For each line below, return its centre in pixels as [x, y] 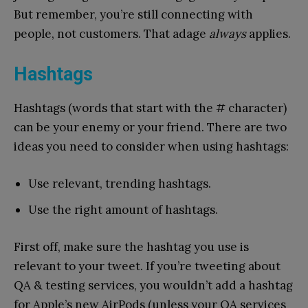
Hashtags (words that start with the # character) [150, 108]
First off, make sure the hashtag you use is [131, 246]
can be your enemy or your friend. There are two [150, 127]
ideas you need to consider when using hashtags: [151, 146]
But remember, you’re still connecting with [133, 14]
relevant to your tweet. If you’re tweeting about [147, 266]
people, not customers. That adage [111, 33]
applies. [268, 33]
